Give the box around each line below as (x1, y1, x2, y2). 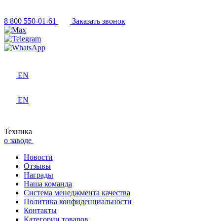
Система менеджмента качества (24, 188, 130, 197)
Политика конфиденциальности (24, 197, 132, 206)
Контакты (24, 206, 57, 215)
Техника (4, 127, 32, 136)
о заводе (4, 136, 32, 145)
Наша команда (24, 179, 72, 188)
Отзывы (24, 161, 51, 170)
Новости (24, 152, 53, 161)
